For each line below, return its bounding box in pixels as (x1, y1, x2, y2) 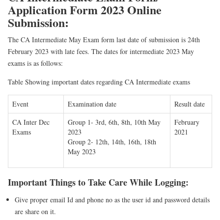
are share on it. (15, 206, 56, 216)
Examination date (68, 99, 116, 109)
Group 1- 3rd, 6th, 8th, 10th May (68, 117, 161, 127)
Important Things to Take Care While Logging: (8, 175, 189, 189)
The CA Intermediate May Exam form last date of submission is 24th (8, 34, 200, 44)
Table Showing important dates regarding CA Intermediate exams (8, 77, 190, 86)
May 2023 (68, 146, 96, 156)
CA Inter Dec (12, 117, 50, 127)
